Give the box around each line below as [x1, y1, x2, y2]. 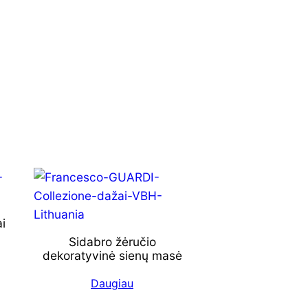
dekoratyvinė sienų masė [42, 248, 182, 263]
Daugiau [91, 276, 133, 290]
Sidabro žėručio [68, 234, 156, 250]
